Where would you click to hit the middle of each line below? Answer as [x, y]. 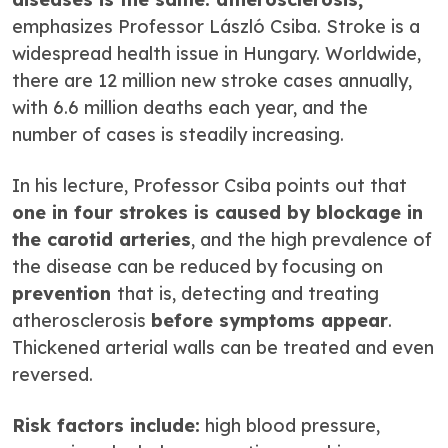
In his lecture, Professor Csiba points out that [209, 185]
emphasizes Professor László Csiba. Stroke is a [216, 26]
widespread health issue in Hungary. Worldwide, [216, 53]
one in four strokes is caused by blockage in [217, 212]
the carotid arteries [101, 239]
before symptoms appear [269, 320]
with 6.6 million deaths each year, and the [190, 107]
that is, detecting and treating [248, 293]
